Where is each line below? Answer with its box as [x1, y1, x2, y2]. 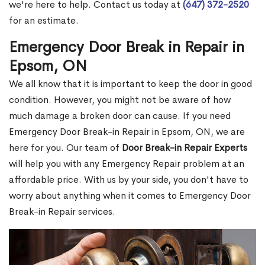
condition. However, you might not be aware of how [9, 93, 231, 106]
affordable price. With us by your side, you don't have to [9, 173, 248, 186]
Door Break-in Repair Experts [122, 141, 247, 154]
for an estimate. [9, 14, 79, 27]
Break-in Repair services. [9, 205, 115, 218]
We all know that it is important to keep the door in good [9, 77, 252, 91]
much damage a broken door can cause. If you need [9, 109, 231, 122]
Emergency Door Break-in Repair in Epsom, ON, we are [9, 125, 245, 138]
